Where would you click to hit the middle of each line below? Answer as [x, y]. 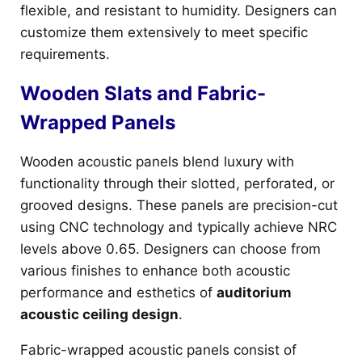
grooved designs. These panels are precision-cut [179, 205]
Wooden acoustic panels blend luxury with [157, 161]
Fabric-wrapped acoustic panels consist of [158, 349]
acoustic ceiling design [99, 314]
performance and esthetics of [118, 292]
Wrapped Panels [98, 122]
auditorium [254, 292]
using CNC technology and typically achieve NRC [179, 227]
